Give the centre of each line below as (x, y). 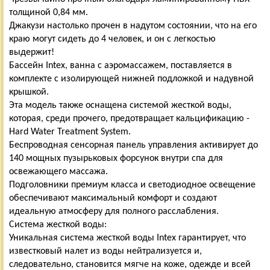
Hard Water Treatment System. (70, 132)
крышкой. (29, 92)
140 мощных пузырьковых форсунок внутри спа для (116, 158)
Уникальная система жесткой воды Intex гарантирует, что (127, 238)
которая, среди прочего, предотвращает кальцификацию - (129, 118)
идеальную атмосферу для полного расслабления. (114, 211)
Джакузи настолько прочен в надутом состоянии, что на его (133, 26)
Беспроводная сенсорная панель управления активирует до (133, 145)
